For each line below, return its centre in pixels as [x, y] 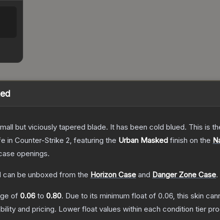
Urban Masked [143, 140]
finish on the [190, 140]
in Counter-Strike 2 [38, 140]
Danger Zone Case [184, 175]
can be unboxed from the [45, 175]
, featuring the [94, 140]
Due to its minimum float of [112, 196]
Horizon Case [113, 175]
